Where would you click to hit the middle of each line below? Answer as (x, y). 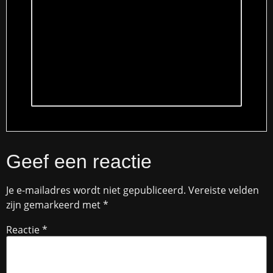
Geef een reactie (79, 162)
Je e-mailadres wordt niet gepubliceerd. (96, 190)
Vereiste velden (224, 190)
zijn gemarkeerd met (55, 205)
